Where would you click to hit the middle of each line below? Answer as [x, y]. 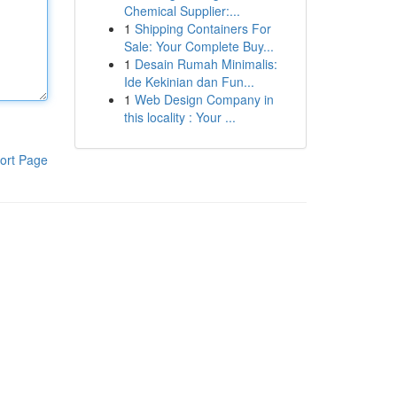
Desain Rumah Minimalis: [206, 64]
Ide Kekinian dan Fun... [189, 82]
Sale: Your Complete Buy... [198, 46]
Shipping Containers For [202, 28]
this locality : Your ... [179, 117]
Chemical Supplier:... [182, 11]
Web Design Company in [204, 99]
